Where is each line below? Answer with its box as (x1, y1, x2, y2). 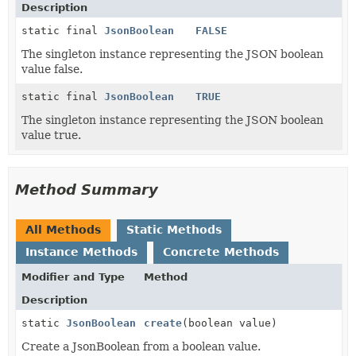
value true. (21, 128, 81, 141)
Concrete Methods (163, 245, 279, 258)
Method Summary (15, 180, 158, 198)
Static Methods (126, 222, 222, 236)
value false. (21, 62, 83, 75)
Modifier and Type (21, 270, 125, 283)
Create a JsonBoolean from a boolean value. (21, 339, 261, 353)
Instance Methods (25, 245, 137, 258)
